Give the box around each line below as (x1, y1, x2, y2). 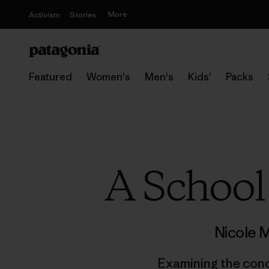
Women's (86, 70, 130, 83)
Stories (70, 10, 96, 20)
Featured (29, 70, 72, 83)
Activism (29, 10, 60, 20)
